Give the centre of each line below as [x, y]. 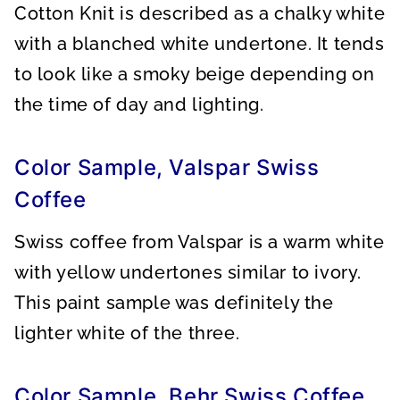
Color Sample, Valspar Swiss [167, 167]
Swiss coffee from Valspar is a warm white [200, 242]
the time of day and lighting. [139, 104]
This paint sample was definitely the [174, 303]
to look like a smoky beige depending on [195, 74]
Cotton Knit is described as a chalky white [200, 13]
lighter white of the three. [127, 333]
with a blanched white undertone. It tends [200, 44]
